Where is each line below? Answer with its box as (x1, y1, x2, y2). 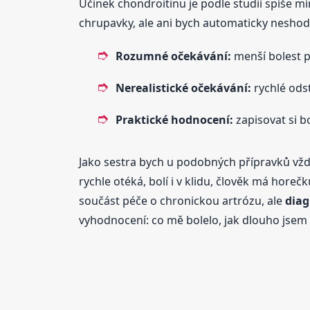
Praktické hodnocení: (115, 111, 233, 127)
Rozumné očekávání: (115, 48, 231, 64)
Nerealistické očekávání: (115, 80, 251, 95)
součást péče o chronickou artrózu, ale (78, 192, 285, 208)
